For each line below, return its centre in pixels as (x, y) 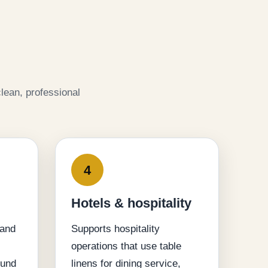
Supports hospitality (115, 229)
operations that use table (126, 246)
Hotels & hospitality (131, 203)
